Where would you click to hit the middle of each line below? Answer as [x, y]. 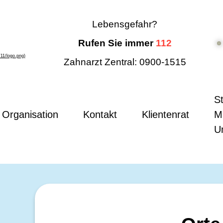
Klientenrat [166, 114]
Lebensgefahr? [125, 24]
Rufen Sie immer [117, 43]
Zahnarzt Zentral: [100, 62]
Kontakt [100, 114]
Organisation [30, 114]
